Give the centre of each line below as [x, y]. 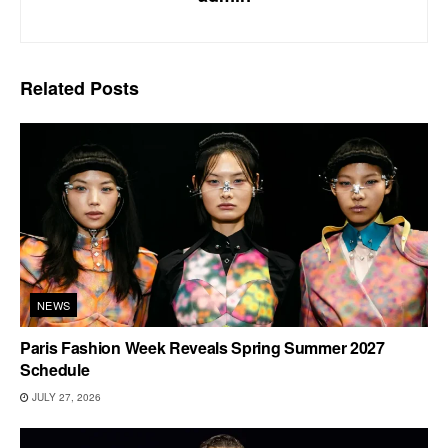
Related [52, 87]
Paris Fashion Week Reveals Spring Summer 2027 [202, 347]
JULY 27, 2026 [65, 396]
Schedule [55, 369]
